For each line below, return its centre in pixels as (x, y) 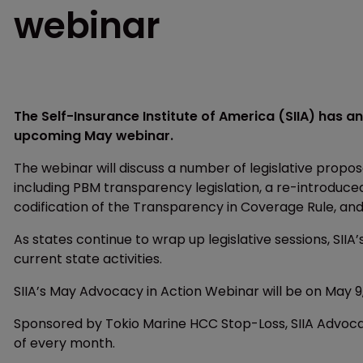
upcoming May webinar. (94, 136)
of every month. (64, 344)
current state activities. (88, 259)
